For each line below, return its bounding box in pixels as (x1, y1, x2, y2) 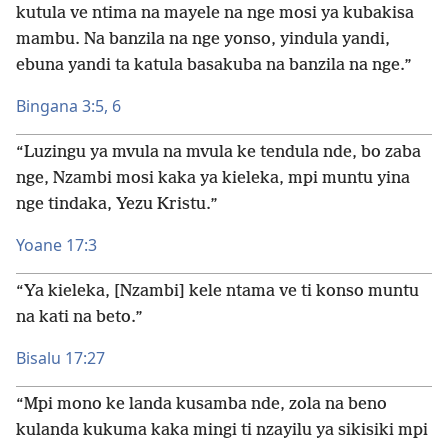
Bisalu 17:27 (16, 347, 105, 369)
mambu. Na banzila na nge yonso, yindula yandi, (16, 30, 390, 49)
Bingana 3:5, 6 (16, 95, 121, 117)
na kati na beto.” (16, 308, 143, 327)
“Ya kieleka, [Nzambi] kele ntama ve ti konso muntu (16, 282, 419, 301)
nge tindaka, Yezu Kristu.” (16, 195, 218, 214)
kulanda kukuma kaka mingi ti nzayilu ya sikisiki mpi (16, 421, 428, 440)
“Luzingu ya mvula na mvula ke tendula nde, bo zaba (16, 143, 421, 162)
